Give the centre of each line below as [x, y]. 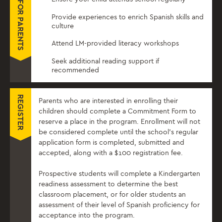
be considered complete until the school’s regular [118, 132]
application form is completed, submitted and [111, 142]
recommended [76, 70]
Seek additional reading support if [106, 61]
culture [63, 26]
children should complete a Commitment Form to [117, 111]
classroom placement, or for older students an [112, 194]
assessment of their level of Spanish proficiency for [119, 205]
